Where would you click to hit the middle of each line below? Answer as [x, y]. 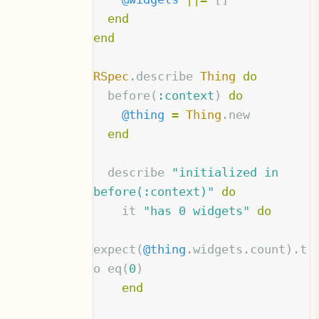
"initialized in [225, 172]
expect [115, 249]
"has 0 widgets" [197, 210]
